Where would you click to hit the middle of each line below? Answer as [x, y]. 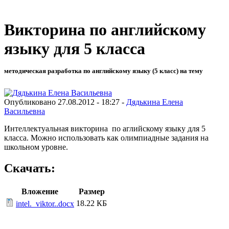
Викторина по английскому [105, 30]
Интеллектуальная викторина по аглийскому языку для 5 [105, 128]
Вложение [40, 192]
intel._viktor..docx [45, 204]
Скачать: [30, 168]
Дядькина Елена [155, 102]
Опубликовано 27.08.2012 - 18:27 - [65, 102]
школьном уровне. [36, 147]
